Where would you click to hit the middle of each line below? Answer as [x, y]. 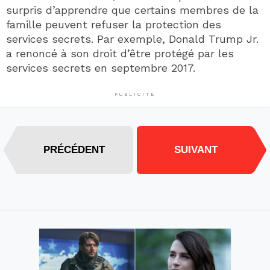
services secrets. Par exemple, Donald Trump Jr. [132, 39]
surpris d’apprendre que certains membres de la [132, 10]
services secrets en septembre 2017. [101, 68]
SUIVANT [196, 150]
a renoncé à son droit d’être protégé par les [120, 54]
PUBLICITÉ [135, 95]
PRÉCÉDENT [74, 150]
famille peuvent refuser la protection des [114, 25]
